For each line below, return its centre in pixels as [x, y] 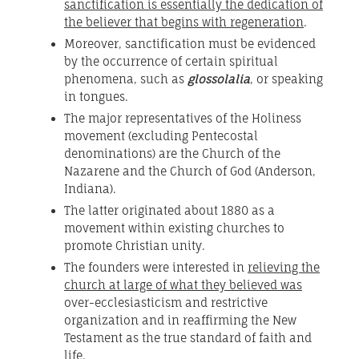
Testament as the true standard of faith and [188, 338]
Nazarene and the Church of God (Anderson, [190, 171]
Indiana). [90, 189]
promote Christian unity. [135, 246]
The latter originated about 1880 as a [169, 211]
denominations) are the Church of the [172, 154]
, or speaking [286, 79]
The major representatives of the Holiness [183, 119]
